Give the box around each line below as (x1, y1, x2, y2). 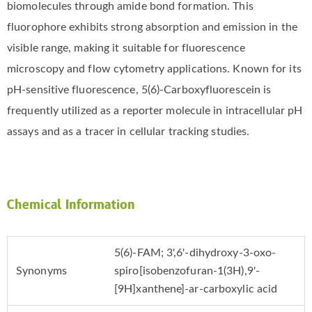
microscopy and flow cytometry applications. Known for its (7, 63, 302, 75)
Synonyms (16, 265, 67, 277)
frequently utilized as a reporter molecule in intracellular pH (7, 105, 303, 117)
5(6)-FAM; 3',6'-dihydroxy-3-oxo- (114, 247, 276, 259)
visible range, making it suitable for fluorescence (7, 42, 246, 54)
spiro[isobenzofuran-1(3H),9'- (114, 265, 260, 277)
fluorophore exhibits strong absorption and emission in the (7, 22, 297, 33)
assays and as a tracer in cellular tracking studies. (7, 126, 250, 138)
